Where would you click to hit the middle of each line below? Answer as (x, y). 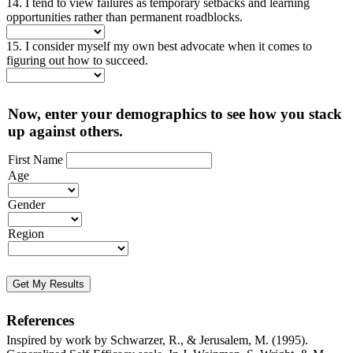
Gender (26, 204)
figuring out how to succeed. (77, 60)
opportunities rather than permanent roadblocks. (124, 17)
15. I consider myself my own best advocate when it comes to (159, 46)
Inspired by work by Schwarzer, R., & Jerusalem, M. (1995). (157, 340)
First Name (35, 159)
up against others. (65, 131)
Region (26, 233)
